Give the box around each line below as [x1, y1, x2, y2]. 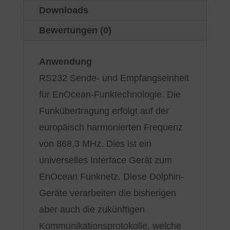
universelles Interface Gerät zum [39, 155, 172, 165]
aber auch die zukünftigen [39, 204, 145, 215]
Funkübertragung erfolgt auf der [39, 105, 169, 116]
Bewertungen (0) [39, 25, 111, 35]
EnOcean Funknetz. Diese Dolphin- [39, 171, 184, 182]
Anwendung [39, 56, 92, 67]
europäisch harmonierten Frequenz [39, 122, 183, 132]
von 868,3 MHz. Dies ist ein [39, 138, 151, 149]
